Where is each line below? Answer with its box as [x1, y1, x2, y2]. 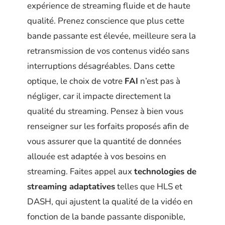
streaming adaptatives [27, 180, 115, 192]
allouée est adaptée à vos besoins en [27, 150, 166, 162]
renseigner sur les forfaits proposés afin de [27, 120, 189, 132]
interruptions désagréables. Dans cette [27, 60, 175, 72]
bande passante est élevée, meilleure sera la [27, 30, 196, 42]
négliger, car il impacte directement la [27, 90, 171, 102]
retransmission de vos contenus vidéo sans [27, 45, 189, 57]
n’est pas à [138, 75, 180, 87]
